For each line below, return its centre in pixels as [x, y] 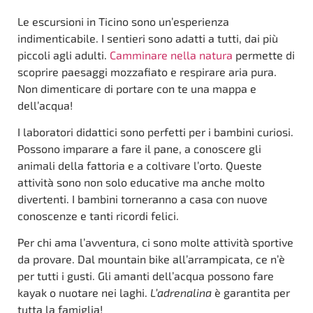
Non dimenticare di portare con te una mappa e [137, 88]
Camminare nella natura [171, 54]
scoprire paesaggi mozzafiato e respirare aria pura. [147, 71]
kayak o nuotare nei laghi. [84, 293]
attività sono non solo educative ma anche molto [141, 182]
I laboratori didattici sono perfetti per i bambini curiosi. [155, 132]
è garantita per [251, 293]
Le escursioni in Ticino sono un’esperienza [123, 21]
